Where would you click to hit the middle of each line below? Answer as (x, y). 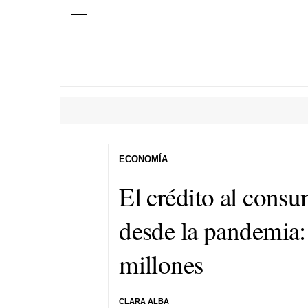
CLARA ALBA (144, 301)
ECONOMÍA (144, 159)
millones (161, 263)
